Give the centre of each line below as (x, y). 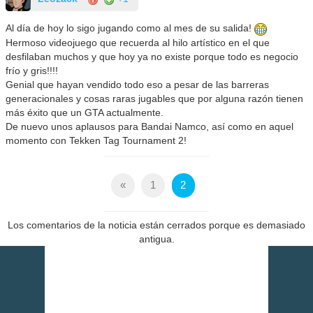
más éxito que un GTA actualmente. (85, 112)
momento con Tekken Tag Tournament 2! (96, 140)
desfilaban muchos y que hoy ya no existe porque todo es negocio (152, 56)
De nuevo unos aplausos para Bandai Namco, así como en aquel (150, 126)
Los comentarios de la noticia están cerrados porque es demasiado (156, 225)
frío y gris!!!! (32, 70)
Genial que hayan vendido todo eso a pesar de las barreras (138, 84)
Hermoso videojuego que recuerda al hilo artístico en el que (138, 42)
